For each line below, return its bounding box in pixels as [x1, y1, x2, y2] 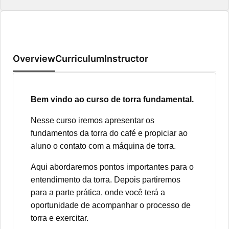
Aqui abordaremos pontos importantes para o [31, 163, 194, 171]
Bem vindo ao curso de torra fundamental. [31, 95, 194, 104]
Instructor [104, 53, 148, 64]
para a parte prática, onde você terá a [31, 188, 165, 197]
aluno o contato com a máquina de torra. [31, 142, 176, 150]
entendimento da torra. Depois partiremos [31, 175, 180, 184]
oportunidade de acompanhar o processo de [31, 201, 191, 210]
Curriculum [55, 53, 104, 64]
